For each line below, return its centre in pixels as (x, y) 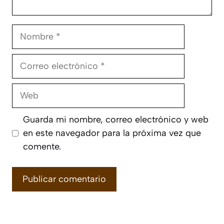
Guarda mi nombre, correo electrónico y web (116, 119)
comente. (42, 146)
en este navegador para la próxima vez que (112, 133)
